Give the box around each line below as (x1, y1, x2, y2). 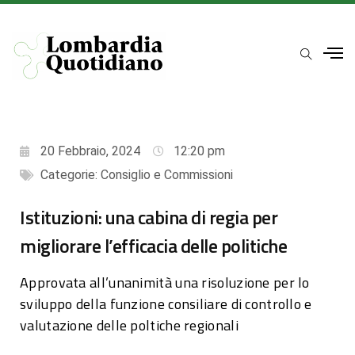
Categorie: (40, 166, 101, 182)
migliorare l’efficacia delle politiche (20, 231, 287, 260)
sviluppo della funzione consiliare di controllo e (20, 292, 312, 315)
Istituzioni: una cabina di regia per (20, 202, 277, 231)
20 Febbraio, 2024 (40, 143, 140, 158)
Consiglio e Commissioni (101, 166, 233, 182)
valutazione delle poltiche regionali (20, 314, 239, 336)
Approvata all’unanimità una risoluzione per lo (20, 271, 310, 293)
